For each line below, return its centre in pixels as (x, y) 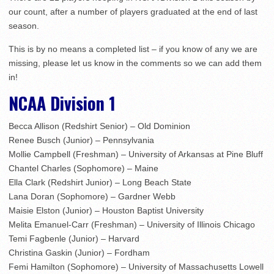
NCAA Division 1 (62, 103)
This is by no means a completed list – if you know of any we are (133, 49)
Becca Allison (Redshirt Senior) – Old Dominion (99, 126)
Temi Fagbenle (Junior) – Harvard (74, 239)
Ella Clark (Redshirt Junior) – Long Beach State (100, 183)
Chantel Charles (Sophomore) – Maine (83, 168)
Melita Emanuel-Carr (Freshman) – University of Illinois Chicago (132, 225)
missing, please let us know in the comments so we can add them (135, 63)
